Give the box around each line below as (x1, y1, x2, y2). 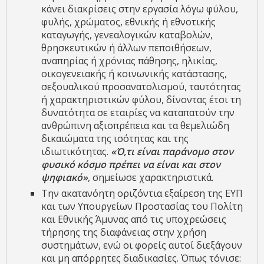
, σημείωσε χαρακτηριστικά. (88, 171, 213, 184)
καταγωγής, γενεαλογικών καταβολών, (41, 28, 213, 42)
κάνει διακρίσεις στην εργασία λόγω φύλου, (41, 2, 238, 16)
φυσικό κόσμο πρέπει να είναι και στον (41, 158, 220, 171)
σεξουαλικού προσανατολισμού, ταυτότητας (41, 80, 241, 94)
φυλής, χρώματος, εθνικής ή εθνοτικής (41, 15, 216, 29)
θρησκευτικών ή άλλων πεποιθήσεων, (41, 41, 212, 55)
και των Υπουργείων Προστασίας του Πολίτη (41, 200, 243, 213)
